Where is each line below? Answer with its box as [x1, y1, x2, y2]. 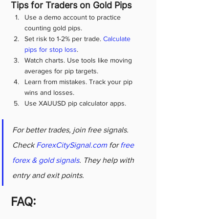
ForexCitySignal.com [36, 141, 107, 149]
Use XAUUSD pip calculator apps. [24, 99, 126, 107]
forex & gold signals [12, 156, 79, 164]
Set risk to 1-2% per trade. [24, 35, 103, 43]
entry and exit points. [12, 171, 84, 179]
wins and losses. [24, 88, 74, 96]
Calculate [103, 35, 132, 43]
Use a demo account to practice [24, 13, 123, 21]
